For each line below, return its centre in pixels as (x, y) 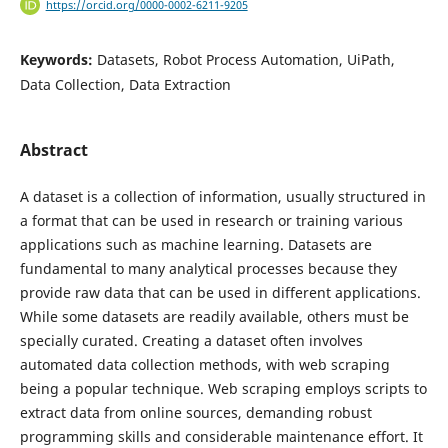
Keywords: (58, 60)
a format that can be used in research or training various (211, 221)
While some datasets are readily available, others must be (214, 317)
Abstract (53, 150)
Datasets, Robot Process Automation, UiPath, (245, 60)
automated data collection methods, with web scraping (204, 365)
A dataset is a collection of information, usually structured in (222, 197)
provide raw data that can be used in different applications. (220, 293)
